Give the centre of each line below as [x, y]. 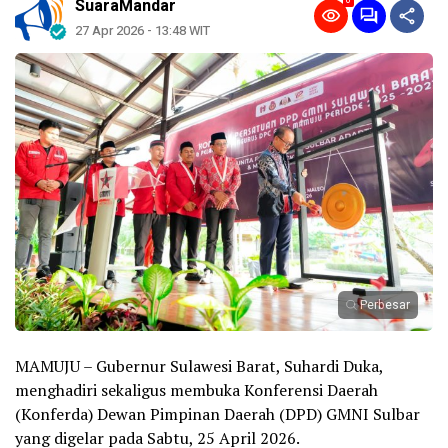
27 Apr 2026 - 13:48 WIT [142, 31]
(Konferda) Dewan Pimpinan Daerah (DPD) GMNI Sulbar [217, 414]
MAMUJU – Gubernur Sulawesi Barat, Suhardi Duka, [199, 366]
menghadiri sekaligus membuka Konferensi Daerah [196, 390]
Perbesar [385, 305]
